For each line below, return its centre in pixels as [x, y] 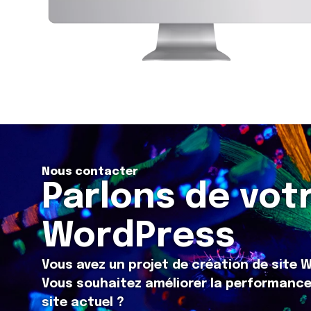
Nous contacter [90, 171]
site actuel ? [83, 302]
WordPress [138, 236]
